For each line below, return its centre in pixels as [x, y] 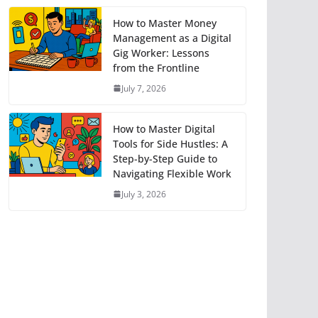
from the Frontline [156, 67]
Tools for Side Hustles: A [170, 143]
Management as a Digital [172, 38]
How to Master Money [165, 23]
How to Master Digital [164, 128]
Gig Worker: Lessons [161, 53]
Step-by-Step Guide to [165, 158]
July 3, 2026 [144, 194]
